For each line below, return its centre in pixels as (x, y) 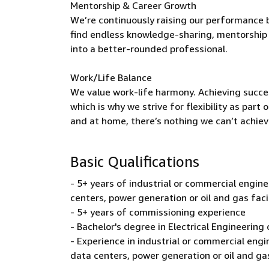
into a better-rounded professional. (149, 49)
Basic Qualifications (135, 162)
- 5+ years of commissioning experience (158, 212)
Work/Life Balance (111, 77)
